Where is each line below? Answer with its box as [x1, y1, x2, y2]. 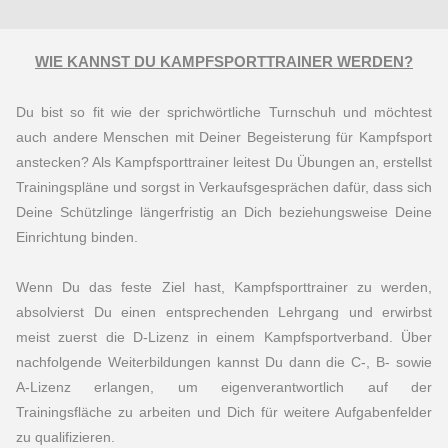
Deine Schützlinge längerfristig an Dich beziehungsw [16, 204, 362, 221]
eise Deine [362, 204, 432, 221]
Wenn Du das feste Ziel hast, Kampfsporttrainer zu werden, [16, 279, 432, 296]
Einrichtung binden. [16, 229, 138, 246]
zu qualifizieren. [16, 429, 115, 446]
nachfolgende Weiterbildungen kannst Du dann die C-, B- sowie [16, 354, 432, 371]
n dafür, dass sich [321, 179, 432, 196]
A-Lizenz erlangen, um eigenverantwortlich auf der [16, 379, 432, 396]
